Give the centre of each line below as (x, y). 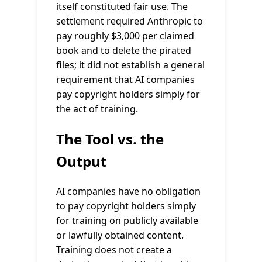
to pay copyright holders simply (126, 206)
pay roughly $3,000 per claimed (125, 35)
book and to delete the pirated (124, 50)
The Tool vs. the (110, 139)
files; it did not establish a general (130, 65)
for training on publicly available (127, 220)
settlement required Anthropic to (130, 21)
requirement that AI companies (125, 79)
